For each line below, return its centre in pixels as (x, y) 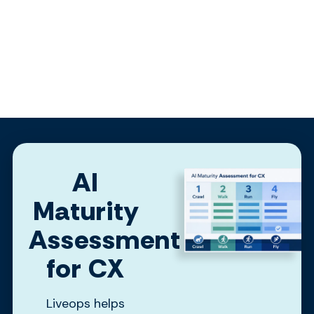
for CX (86, 268)
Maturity (86, 211)
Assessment (104, 239)
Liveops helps (86, 303)
